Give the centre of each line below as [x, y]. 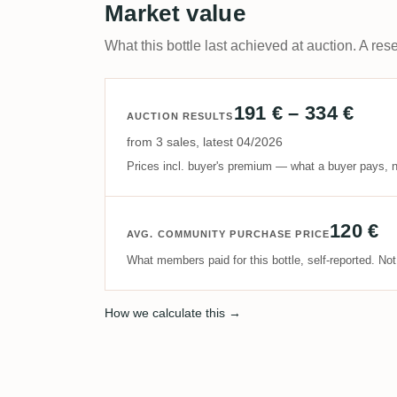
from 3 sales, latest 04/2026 [205, 142]
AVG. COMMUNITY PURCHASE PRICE [228, 234]
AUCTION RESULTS [180, 116]
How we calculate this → [173, 313]
